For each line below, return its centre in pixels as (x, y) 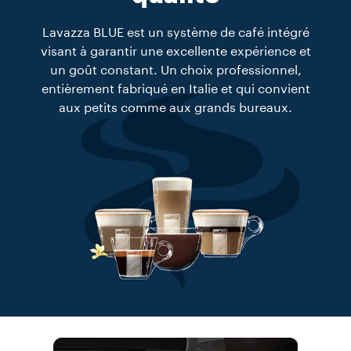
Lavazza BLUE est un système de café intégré (175, 33)
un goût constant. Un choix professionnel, (175, 71)
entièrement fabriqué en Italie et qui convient (175, 89)
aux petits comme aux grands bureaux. (175, 108)
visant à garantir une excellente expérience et (175, 52)
